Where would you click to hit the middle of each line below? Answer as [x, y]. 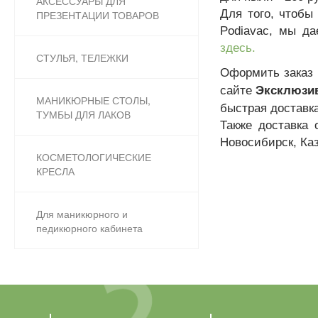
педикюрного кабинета [89, 228]
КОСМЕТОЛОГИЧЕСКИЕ [94, 157]
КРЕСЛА [55, 171]
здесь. [238, 47]
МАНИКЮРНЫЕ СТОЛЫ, [93, 100]
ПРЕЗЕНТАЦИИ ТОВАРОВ [98, 15]
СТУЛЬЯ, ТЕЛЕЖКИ [82, 58]
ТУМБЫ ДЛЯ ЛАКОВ [83, 115]
